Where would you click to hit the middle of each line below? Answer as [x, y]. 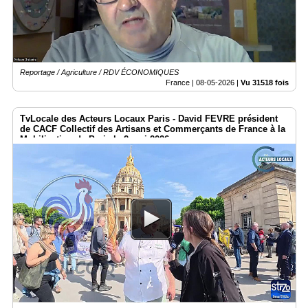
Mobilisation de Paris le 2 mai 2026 [95, 139]
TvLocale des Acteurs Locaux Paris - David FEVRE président [149, 118]
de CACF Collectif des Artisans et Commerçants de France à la [153, 129]
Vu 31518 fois [265, 82]
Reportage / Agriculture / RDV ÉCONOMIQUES [99, 72]
